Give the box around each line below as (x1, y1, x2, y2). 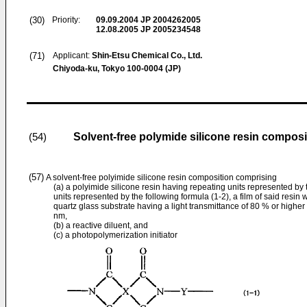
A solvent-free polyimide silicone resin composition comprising (44, 173, 277, 182)
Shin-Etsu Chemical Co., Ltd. (92, 51, 202, 60)
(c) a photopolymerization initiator (53, 230, 177, 240)
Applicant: (53, 51, 92, 60)
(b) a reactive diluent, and (53, 221, 148, 230)
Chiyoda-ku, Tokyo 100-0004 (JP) (53, 64, 181, 73)
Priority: (52, 15, 80, 25)
